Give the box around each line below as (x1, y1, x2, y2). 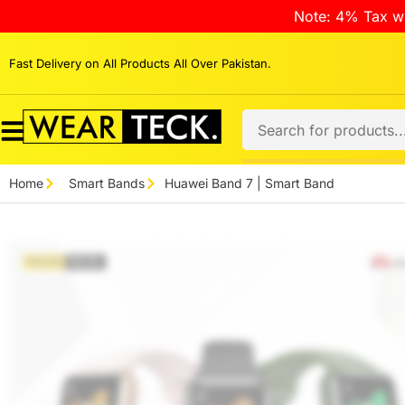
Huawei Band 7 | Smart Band (165, 175, 334, 191)
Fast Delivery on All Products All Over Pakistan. (9, 55, 271, 71)
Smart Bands (68, 175, 145, 191)
